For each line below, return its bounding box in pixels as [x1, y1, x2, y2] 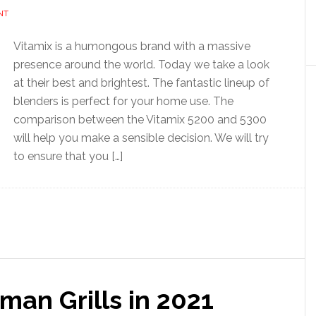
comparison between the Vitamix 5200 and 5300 [13, 113, 267, 126]
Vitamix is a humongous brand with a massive [13, 39, 250, 53]
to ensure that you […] [13, 150, 123, 163]
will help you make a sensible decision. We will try [13, 131, 269, 145]
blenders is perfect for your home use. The [13, 95, 233, 108]
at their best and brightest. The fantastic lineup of [13, 76, 269, 90]
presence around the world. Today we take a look [13, 58, 269, 71]
